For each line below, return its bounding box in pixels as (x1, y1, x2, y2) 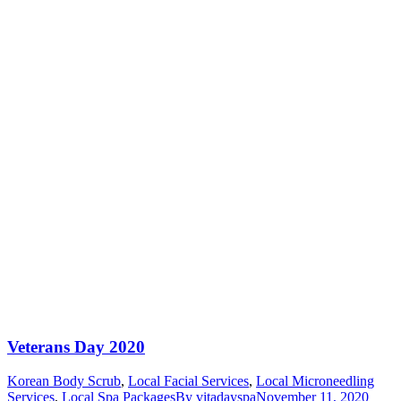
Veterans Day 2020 (7, 337, 145, 356)
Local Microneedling (256, 373, 374, 389)
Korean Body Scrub (7, 373, 121, 389)
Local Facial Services (128, 373, 249, 389)
